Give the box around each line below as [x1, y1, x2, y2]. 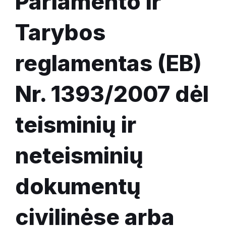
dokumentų [15, 173, 141, 200]
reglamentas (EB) [15, 49, 202, 77]
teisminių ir [15, 111, 136, 139]
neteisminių [15, 142, 143, 169]
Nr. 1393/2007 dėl [15, 80, 209, 108]
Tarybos [15, 19, 105, 46]
